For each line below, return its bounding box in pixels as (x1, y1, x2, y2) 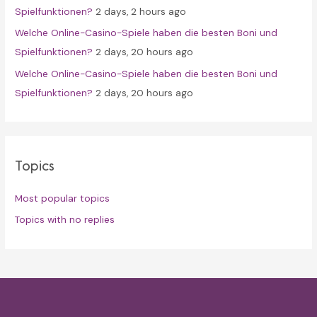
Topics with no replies (15, 213, 115, 226)
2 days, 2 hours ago (96, 4, 187, 18)
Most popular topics (15, 191, 110, 204)
